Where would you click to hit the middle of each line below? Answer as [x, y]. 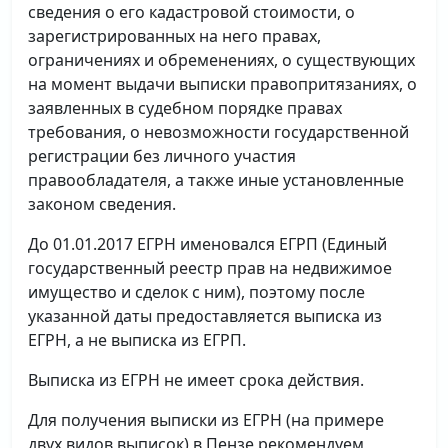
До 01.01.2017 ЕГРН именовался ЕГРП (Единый [207, 244]
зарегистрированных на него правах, [174, 36]
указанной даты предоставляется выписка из [205, 316]
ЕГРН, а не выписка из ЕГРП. [137, 340]
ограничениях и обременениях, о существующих [221, 60]
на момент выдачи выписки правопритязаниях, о [222, 84]
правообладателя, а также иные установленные [216, 180]
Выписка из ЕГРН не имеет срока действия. [196, 380]
